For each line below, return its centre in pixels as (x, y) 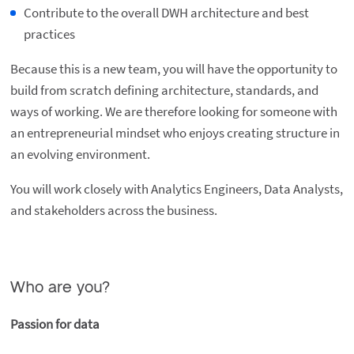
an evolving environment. (80, 154)
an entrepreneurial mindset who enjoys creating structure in (175, 133)
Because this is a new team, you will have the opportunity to (173, 69)
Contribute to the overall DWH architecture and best (166, 13)
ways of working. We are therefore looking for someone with (173, 112)
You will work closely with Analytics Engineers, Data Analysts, (176, 189)
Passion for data (55, 324)
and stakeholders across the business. (113, 211)
